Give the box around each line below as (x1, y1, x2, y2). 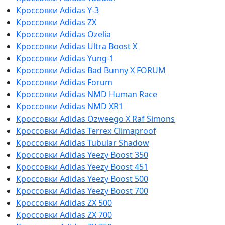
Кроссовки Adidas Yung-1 (16, 52, 114, 64)
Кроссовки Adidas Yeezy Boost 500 (16, 173, 148, 184)
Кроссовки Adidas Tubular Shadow (16, 137, 149, 148)
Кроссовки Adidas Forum (16, 76, 113, 88)
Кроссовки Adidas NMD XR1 (16, 100, 123, 112)
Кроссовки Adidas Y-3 (16, 4, 99, 16)
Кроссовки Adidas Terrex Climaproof (16, 125, 156, 136)
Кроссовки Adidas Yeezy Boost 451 (16, 161, 148, 172)
